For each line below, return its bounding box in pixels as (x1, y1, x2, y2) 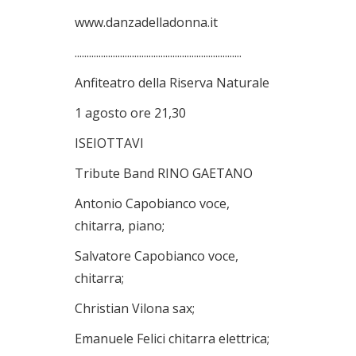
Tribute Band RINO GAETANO (75, 164, 253, 182)
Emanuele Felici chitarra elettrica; (75, 330, 269, 347)
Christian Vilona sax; (75, 300, 195, 317)
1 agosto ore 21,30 (75, 104, 186, 122)
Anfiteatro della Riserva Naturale (75, 74, 269, 91)
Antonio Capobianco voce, (75, 195, 230, 212)
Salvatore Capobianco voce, (75, 247, 238, 265)
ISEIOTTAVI (75, 134, 144, 152)
